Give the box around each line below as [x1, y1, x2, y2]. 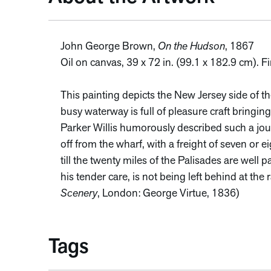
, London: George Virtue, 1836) [97, 188, 240, 200]
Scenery [60, 188, 97, 200]
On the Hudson [158, 41, 225, 53]
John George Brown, [60, 41, 158, 53]
